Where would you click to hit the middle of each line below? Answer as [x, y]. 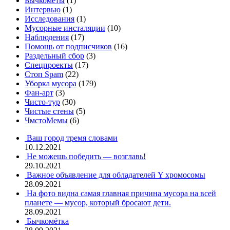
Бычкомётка [48, 221]
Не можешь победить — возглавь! [86, 157]
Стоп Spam [44, 74]
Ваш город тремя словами [72, 138]
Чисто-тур [42, 102]
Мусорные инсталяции [65, 28]
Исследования [50, 19]
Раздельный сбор [54, 56]
